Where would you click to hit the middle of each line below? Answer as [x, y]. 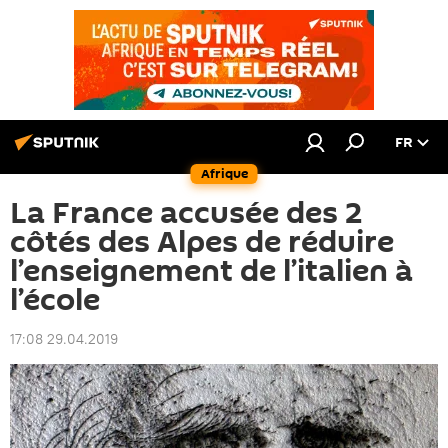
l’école [55, 300]
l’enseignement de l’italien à [211, 271]
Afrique [224, 173]
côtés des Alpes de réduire [202, 242]
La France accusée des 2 [186, 213]
